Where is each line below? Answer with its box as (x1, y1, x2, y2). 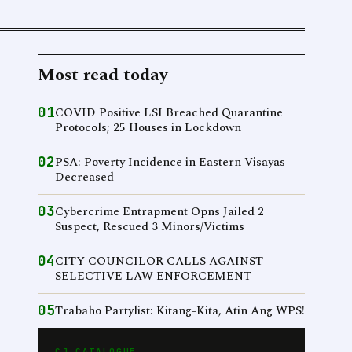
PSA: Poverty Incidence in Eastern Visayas (55, 153, 285, 171)
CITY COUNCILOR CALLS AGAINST (55, 252, 263, 270)
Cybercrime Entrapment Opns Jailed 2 (55, 203, 264, 221)
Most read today (38, 62, 167, 88)
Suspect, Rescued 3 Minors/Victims (55, 218, 244, 236)
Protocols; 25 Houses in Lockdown (55, 119, 241, 137)
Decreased (55, 168, 114, 186)
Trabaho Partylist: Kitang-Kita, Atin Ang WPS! (55, 302, 305, 320)
